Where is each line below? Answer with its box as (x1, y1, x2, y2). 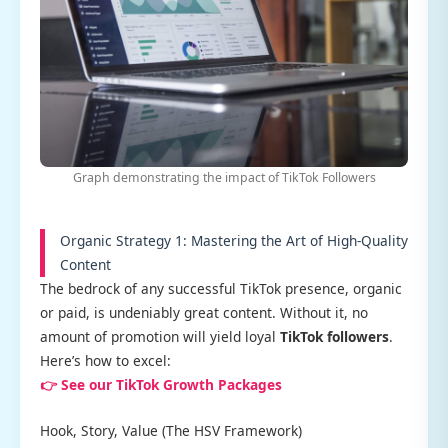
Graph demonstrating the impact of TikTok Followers (72, 168, 376, 186)
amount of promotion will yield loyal (40, 326, 280, 346)
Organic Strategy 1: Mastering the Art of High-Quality (60, 230, 408, 250)
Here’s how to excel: (40, 350, 171, 370)
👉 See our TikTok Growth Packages (40, 374, 282, 394)
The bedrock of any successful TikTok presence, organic (40, 278, 402, 298)
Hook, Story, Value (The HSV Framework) (40, 420, 302, 440)
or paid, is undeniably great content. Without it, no (40, 302, 368, 322)
